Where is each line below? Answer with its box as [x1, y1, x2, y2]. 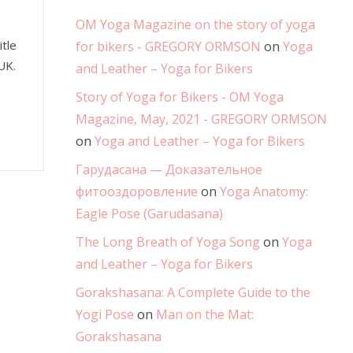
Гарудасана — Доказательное [76, 161, 262, 179]
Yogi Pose [76, 306, 134, 324]
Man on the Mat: [156, 306, 254, 324]
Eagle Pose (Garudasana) [76, 205, 223, 223]
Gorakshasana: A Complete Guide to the [76, 284, 310, 302]
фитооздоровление [76, 183, 198, 201]
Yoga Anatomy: [220, 183, 308, 201]
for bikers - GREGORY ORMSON [76, 38, 261, 56]
